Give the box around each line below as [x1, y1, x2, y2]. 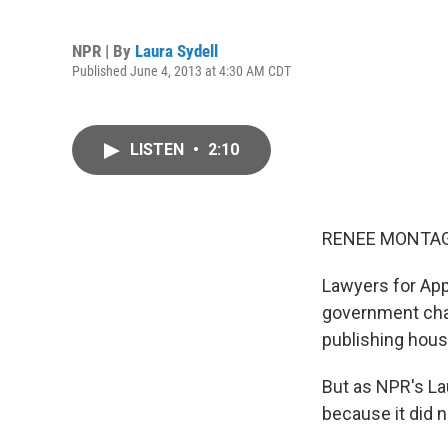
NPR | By [72, 40, 135, 61]
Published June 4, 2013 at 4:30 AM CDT [72, 62, 291, 79]
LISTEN [130, 140, 188, 159]
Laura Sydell [135, 40, 218, 61]
